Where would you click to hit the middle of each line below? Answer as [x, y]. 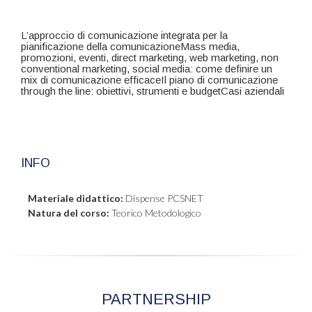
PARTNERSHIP [156, 299]
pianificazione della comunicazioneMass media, [130, 46]
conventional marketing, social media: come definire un [147, 68]
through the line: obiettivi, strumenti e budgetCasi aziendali [153, 91]
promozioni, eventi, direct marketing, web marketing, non [150, 57]
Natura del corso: [69, 212]
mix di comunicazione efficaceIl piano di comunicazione [149, 79]
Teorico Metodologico [155, 212]
